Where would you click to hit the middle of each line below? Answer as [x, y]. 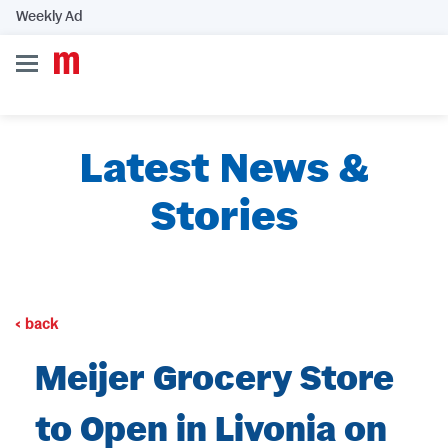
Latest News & [224, 170]
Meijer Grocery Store [214, 380]
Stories [224, 218]
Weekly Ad [49, 16]
